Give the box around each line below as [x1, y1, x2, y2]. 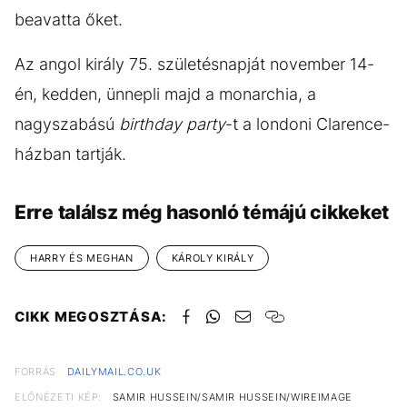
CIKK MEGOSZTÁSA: [15, 307, 167, 325]
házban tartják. [15, 144, 126, 164]
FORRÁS [15, 364, 56, 378]
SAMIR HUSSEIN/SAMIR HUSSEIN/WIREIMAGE [112, 390, 352, 403]
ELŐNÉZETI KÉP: [15, 390, 103, 403]
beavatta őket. [15, 9, 123, 29]
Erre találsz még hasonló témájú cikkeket [15, 200, 389, 223]
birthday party [119, 114, 225, 134]
